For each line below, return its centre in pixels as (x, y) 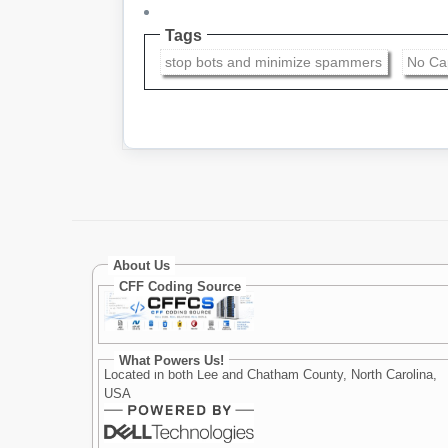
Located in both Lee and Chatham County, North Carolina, (271, 374)
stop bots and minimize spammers (274, 62)
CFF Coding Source (180, 286)
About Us (142, 265)
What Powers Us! (172, 360)
